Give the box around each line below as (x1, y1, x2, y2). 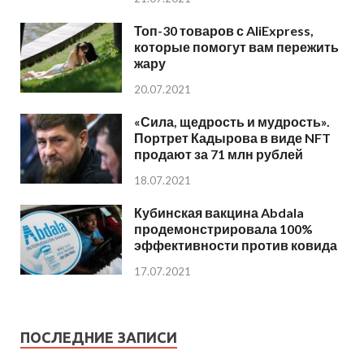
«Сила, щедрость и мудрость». (134, 113, 330, 129)
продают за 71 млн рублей (134, 145, 303, 162)
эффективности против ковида (134, 236, 337, 253)
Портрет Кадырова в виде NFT (134, 129, 331, 145)
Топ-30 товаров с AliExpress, (134, 22, 314, 38)
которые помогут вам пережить (134, 38, 339, 54)
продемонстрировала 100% (134, 220, 313, 236)
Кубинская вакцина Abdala (134, 204, 304, 220)
